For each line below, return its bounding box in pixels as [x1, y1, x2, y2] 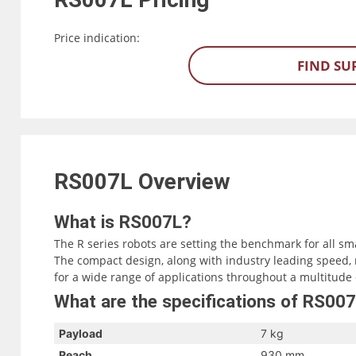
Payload [58, 326, 103, 340]
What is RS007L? [53, 211, 192, 233]
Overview [137, 168, 236, 195]
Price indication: [53, 30, 140, 45]
